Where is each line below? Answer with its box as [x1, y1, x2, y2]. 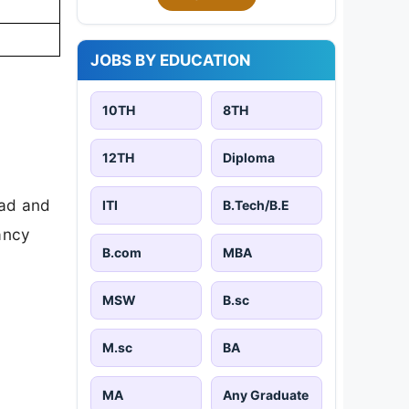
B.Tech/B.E [223, 196, 289, 213]
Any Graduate [223, 386, 309, 403]
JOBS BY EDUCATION [90, 50, 251, 69]
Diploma [223, 149, 275, 165]
